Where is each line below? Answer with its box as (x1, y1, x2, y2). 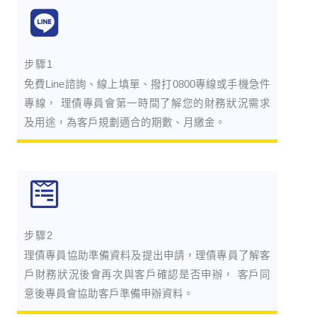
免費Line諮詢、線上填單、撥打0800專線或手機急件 (24, 79, 270, 90)
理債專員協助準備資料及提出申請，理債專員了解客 (24, 250, 270, 261)
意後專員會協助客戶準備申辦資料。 (24, 288, 194, 299)
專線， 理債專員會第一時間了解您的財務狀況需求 (24, 98, 270, 109)
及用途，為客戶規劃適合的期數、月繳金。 (24, 117, 226, 128)
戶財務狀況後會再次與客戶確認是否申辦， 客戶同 (24, 269, 270, 280)
